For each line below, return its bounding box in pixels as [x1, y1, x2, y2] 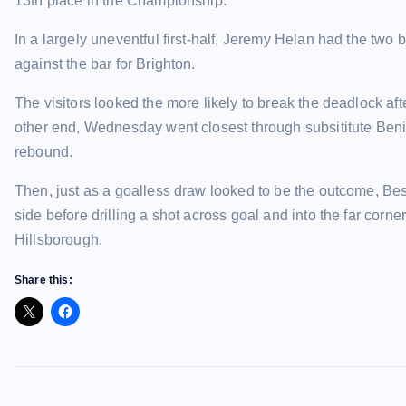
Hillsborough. [14, 232, 103, 247]
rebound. [14, 144, 73, 159]
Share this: [14, 274, 72, 286]
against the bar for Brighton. [14, 56, 196, 72]
